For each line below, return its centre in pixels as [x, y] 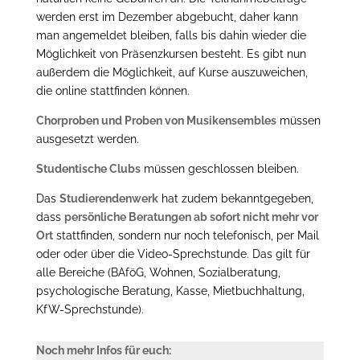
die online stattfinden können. [112, 90]
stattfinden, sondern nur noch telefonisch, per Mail [186, 235]
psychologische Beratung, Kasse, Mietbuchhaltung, [170, 290]
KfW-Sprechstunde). [90, 309]
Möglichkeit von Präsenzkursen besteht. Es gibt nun [171, 53]
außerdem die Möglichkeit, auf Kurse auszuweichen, [172, 72]
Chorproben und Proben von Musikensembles [156, 120]
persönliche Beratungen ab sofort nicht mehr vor [191, 217]
